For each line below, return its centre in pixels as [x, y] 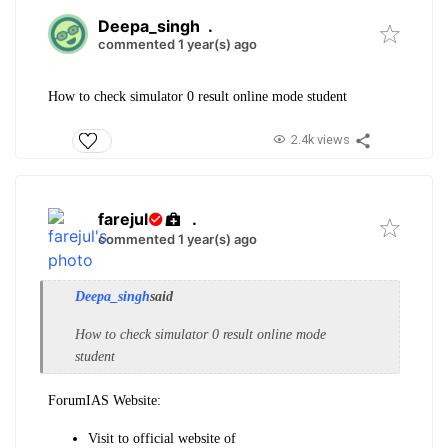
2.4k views [320, 140]
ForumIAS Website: [104, 401]
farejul [123, 219]
